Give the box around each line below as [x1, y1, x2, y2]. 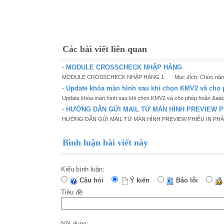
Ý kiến [128, 176, 155, 184]
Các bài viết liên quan [62, 44, 147, 54]
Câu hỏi [77, 176, 109, 184]
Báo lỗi [174, 176, 204, 184]
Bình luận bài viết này [62, 137, 148, 148]
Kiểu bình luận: [61, 165, 104, 173]
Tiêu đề [61, 188, 82, 196]
